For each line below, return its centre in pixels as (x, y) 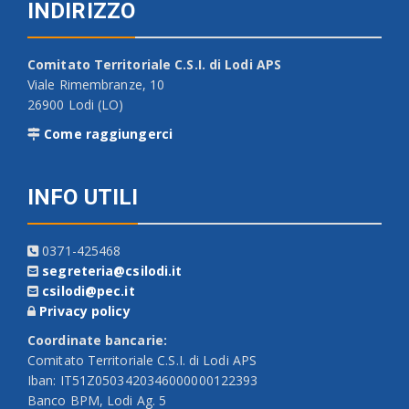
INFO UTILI (83, 197)
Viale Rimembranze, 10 (96, 84)
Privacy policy (85, 310)
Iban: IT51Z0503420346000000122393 (143, 380)
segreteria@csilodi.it (112, 270)
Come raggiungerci (108, 133)
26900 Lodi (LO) (76, 104)
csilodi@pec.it (89, 290)
